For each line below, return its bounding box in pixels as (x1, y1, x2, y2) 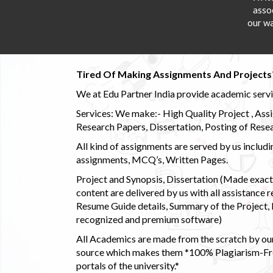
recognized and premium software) (76, 213, 222, 225)
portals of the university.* (76, 260, 179, 272)
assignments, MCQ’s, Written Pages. (76, 154, 228, 166)
